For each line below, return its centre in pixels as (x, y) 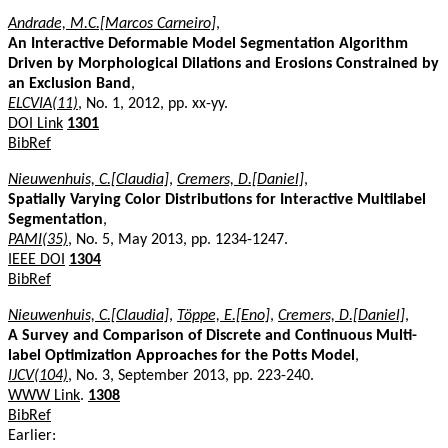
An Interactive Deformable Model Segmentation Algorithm (208, 43)
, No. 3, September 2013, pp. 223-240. (191, 375)
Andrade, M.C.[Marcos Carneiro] (112, 23)
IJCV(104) (38, 375)
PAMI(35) (38, 239)
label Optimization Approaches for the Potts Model (181, 355)
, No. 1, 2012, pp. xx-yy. (153, 103)
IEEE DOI (36, 259)
